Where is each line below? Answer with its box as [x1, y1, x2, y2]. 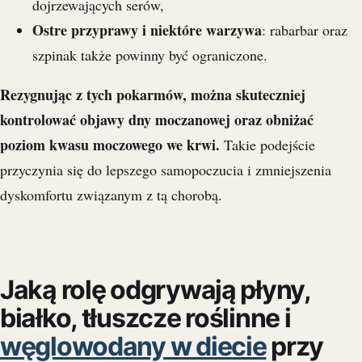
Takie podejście [220, 135, 315, 155]
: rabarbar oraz [262, 20, 347, 40]
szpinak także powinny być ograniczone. [32, 45, 267, 65]
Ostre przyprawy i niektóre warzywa [32, 19, 262, 41]
